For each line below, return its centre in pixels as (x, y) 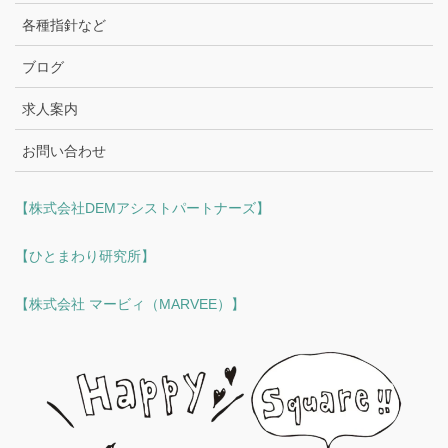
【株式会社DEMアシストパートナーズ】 (142, 207)
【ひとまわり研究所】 (85, 255)
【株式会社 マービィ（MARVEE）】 (130, 303)
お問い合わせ (64, 150)
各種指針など (64, 24)
